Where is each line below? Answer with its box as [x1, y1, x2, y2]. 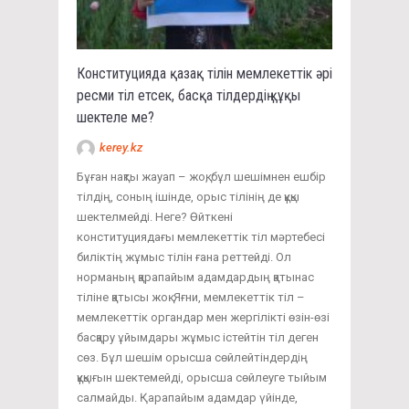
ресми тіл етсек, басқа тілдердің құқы [77, 86, 300, 104]
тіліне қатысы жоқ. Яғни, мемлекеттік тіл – [77, 289, 305, 304]
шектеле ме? [77, 108, 154, 126]
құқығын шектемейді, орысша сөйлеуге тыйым [77, 370, 327, 384]
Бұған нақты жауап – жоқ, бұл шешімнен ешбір [77, 169, 326, 184]
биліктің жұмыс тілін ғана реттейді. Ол [77, 249, 291, 264]
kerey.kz [100, 140, 142, 154]
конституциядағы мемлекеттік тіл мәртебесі [77, 229, 325, 244]
